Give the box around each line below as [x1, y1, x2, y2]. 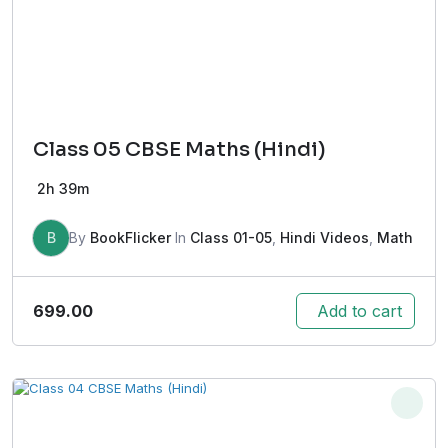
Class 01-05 [190, 229, 272, 247]
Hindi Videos [280, 229, 369, 247]
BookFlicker [90, 229, 171, 247]
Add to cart [317, 301, 402, 322]
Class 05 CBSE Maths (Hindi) [33, 137, 326, 163]
